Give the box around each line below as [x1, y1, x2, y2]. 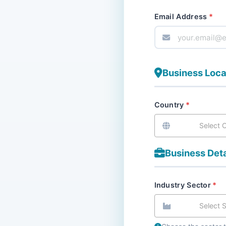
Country [154, 100, 184, 109]
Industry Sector [154, 181, 211, 190]
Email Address [154, 12, 207, 21]
